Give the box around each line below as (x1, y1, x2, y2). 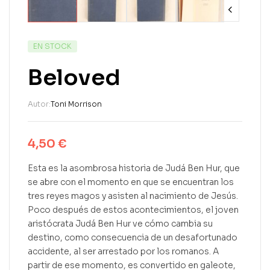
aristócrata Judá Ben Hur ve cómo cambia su (28, 218, 213, 229)
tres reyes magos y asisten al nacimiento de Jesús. (28, 190, 238, 201)
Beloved (28, 64, 121, 91)
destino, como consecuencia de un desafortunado (28, 232, 237, 243)
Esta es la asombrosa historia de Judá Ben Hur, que (28, 163, 240, 174)
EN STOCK (33, 42, 72, 51)
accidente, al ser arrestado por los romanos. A (28, 246, 219, 257)
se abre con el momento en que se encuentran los (28, 177, 234, 187)
